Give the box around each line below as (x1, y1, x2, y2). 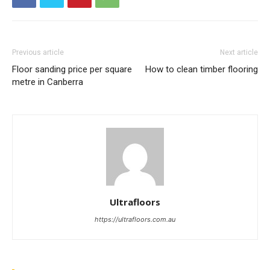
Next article (220, 48, 258, 57)
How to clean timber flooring (145, 63, 258, 75)
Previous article (12, 48, 64, 57)
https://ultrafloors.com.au (95, 215, 175, 224)
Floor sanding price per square (12, 63, 132, 75)
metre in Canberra (12, 76, 83, 87)
